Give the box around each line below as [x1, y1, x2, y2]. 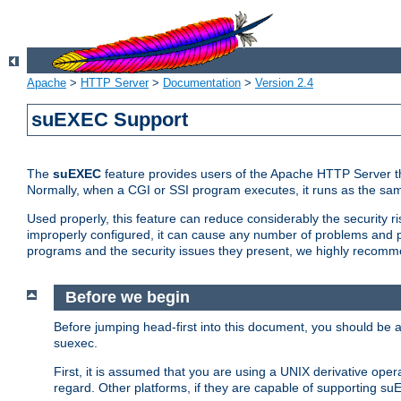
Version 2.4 [255, 76, 313, 90]
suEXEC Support [31, 108, 189, 132]
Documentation [163, 76, 241, 90]
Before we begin [64, 288, 190, 307]
